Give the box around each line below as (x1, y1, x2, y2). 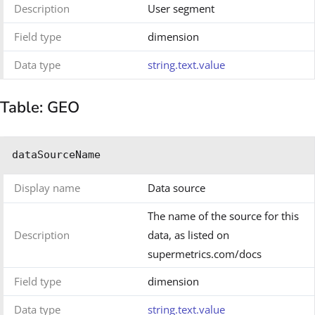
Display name (14, 181, 80, 195)
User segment (148, 1, 214, 16)
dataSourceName (12, 148, 101, 162)
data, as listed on (148, 228, 229, 243)
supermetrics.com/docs (148, 247, 262, 262)
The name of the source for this (148, 209, 299, 224)
